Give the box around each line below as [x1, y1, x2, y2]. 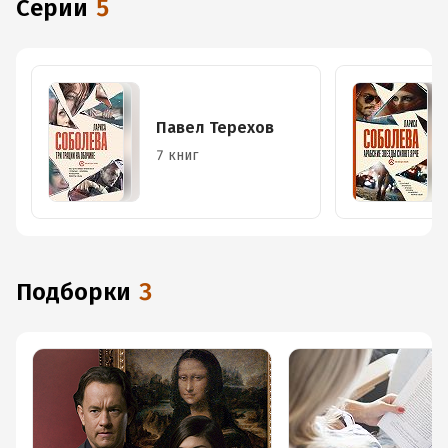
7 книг [156, 147, 198, 164]
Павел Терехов [156, 118, 274, 137]
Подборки [32, 278, 131, 306]
